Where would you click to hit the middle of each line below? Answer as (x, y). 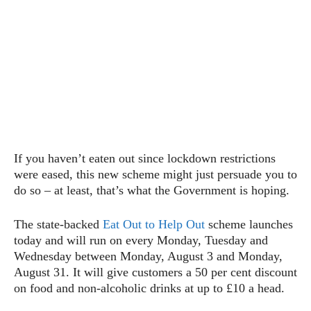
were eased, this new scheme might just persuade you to (155, 174)
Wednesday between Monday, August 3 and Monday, (148, 256)
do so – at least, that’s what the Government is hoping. (152, 190)
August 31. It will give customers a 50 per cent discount (155, 272)
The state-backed (58, 224)
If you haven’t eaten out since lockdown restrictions (145, 158)
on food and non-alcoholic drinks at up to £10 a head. (149, 288)
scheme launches (249, 224)
